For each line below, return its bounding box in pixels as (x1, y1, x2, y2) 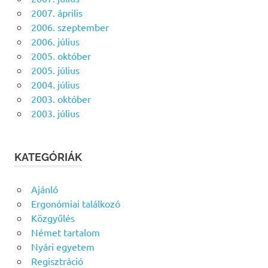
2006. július (31, 35, 80, 47)
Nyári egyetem (31, 240, 95, 252)
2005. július (31, 63, 80, 76)
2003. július (31, 106, 80, 119)
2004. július (31, 78, 80, 90)
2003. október (31, 92, 91, 105)
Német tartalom (31, 226, 100, 238)
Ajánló (31, 182, 58, 195)
